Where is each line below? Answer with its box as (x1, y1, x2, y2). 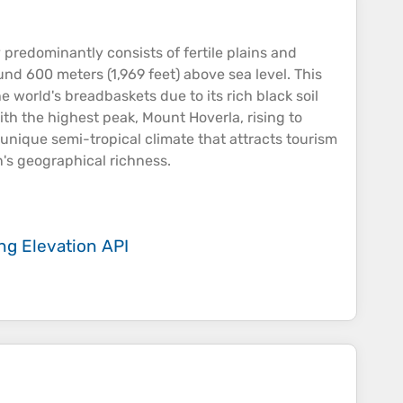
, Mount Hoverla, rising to (135, 109, 302, 127)
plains (227, 44, 267, 62)
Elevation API (22, 236, 129, 257)
